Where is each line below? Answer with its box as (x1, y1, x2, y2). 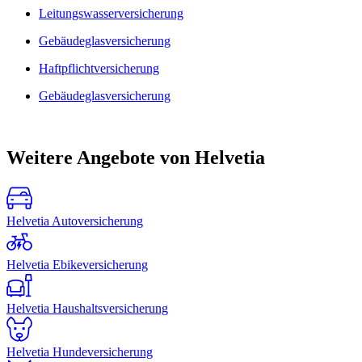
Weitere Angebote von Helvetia (6, 146, 265, 168)
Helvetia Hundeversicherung (6, 344, 153, 359)
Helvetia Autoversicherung (6, 213, 143, 228)
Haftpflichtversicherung (39, 61, 159, 75)
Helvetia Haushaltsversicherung (6, 301, 168, 315)
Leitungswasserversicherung (39, 6, 183, 20)
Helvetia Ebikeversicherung (6, 257, 148, 271)
